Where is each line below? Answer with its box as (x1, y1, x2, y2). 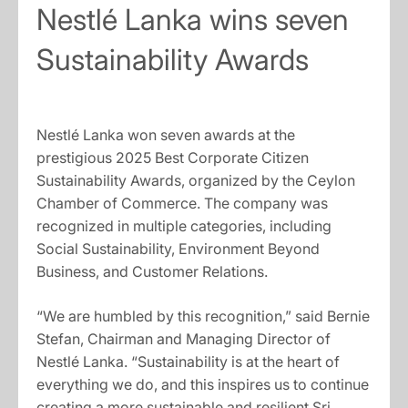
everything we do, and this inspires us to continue (36, 374, 369, 393)
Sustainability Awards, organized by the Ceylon (36, 170, 355, 189)
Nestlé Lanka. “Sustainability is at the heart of (36, 352, 340, 371)
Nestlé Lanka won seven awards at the (36, 125, 295, 144)
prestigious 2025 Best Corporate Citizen (36, 148, 309, 167)
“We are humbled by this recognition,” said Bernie (36, 306, 370, 325)
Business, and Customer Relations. (36, 261, 268, 280)
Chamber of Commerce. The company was (36, 193, 328, 212)
